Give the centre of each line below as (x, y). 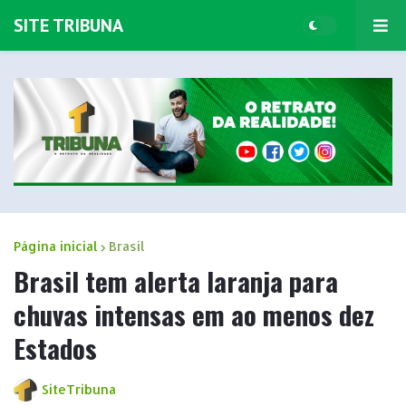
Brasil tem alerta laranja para (176, 280)
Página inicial (56, 246)
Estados (55, 347)
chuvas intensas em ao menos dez (194, 314)
